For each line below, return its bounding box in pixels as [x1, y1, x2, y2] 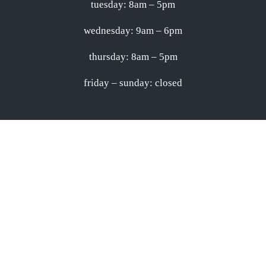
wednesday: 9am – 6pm [84, 25, 182, 36]
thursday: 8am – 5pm [88, 51, 178, 62]
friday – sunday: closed [84, 77, 182, 88]
